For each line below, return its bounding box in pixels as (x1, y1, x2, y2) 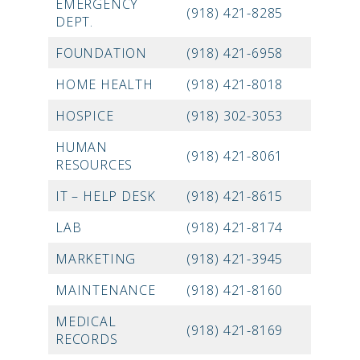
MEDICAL (55, 313, 117, 331)
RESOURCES (55, 156, 133, 174)
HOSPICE (55, 107, 114, 125)
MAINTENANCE (55, 281, 156, 300)
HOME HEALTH (55, 76, 153, 94)
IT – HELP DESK (55, 187, 157, 206)
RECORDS (55, 330, 118, 349)
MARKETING (55, 250, 137, 268)
